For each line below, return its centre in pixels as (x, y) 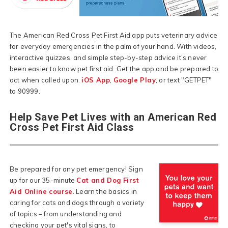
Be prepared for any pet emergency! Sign (76, 169)
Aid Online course (41, 191)
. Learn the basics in (105, 191)
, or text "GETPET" (184, 80)
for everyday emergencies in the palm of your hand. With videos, (113, 46)
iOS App (96, 80)
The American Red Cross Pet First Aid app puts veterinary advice (114, 35)
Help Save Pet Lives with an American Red (113, 117)
